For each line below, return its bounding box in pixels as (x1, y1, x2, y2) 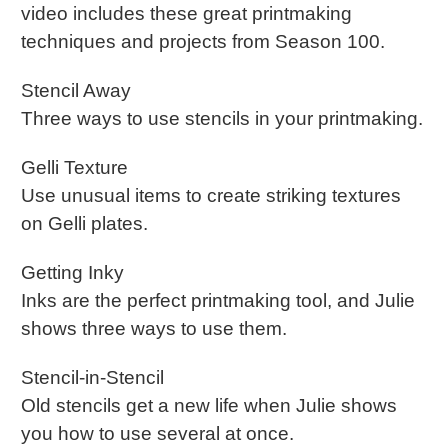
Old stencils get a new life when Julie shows (21, 395, 397, 417)
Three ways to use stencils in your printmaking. (21, 108, 423, 130)
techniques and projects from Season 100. (21, 31, 385, 53)
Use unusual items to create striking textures (21, 185, 401, 207)
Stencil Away (21, 80, 131, 102)
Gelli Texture (21, 157, 128, 179)
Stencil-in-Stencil (21, 367, 164, 389)
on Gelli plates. (21, 213, 148, 235)
